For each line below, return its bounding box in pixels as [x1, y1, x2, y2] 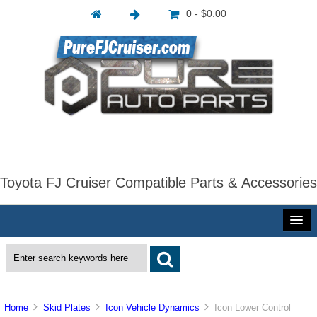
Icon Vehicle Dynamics [105, 302, 200, 313]
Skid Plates [43, 302, 91, 313]
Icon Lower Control [209, 302, 292, 313]
